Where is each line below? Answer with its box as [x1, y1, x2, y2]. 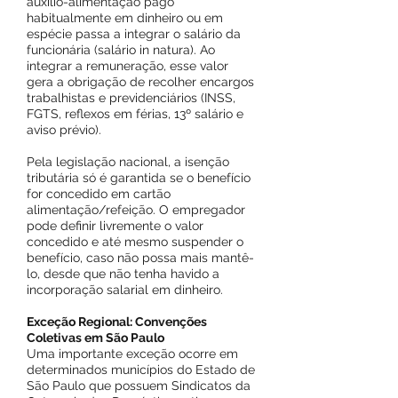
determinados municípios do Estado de [27, 362, 255, 377]
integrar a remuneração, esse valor [27, 59, 228, 73]
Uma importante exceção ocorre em [27, 346, 238, 361]
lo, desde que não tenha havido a [27, 267, 219, 281]
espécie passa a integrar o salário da [27, 27, 241, 41]
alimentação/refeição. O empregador [27, 203, 245, 217]
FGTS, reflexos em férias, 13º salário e [27, 107, 243, 121]
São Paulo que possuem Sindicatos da [27, 378, 251, 393]
